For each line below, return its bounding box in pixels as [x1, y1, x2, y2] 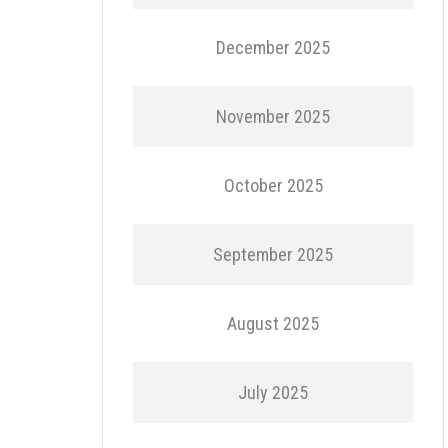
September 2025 [213, 244, 333, 265]
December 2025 [216, 37, 330, 58]
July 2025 [238, 382, 308, 403]
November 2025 [216, 106, 330, 127]
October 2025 [223, 175, 323, 196]
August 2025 [227, 313, 319, 334]
